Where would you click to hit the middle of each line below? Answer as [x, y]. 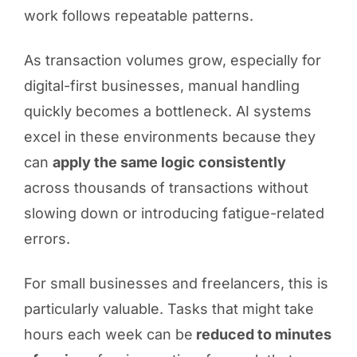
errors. [47, 238]
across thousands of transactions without [166, 187]
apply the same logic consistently [169, 162]
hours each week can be [108, 334]
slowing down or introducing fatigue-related [174, 213]
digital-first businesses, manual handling [161, 85]
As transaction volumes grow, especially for [172, 60]
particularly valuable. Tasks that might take [169, 308]
